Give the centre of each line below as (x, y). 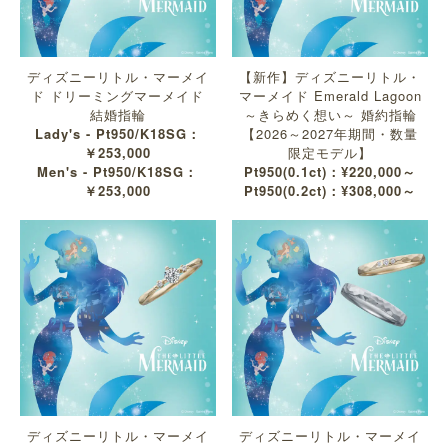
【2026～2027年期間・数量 (330, 134)
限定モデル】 (330, 153)
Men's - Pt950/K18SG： (118, 172)
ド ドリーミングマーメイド (118, 96)
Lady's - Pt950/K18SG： (117, 134)
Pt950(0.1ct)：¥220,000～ (330, 172)
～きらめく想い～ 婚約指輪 (330, 115)
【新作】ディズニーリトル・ (330, 77)
